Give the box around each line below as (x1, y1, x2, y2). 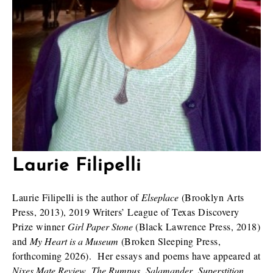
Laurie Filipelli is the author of (12, 190, 141, 204)
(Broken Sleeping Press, (118, 234, 221, 247)
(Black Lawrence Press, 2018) (132, 219, 260, 233)
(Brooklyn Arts (179, 190, 244, 204)
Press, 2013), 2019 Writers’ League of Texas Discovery (12, 205, 239, 218)
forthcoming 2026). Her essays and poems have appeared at (12, 249, 261, 262)
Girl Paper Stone (67, 219, 133, 233)
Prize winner (12, 219, 68, 233)
